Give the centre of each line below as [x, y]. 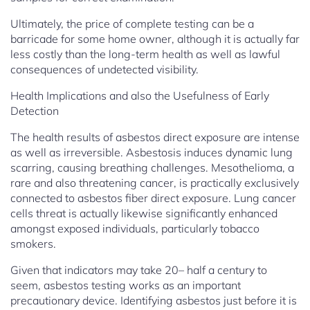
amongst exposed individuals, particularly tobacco [135, 229]
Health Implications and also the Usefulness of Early [140, 96]
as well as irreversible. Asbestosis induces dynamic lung [152, 153]
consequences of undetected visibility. [104, 70]
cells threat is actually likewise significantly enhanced [144, 213]
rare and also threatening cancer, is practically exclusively [155, 183]
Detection [35, 111]
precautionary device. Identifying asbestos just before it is [154, 301]
